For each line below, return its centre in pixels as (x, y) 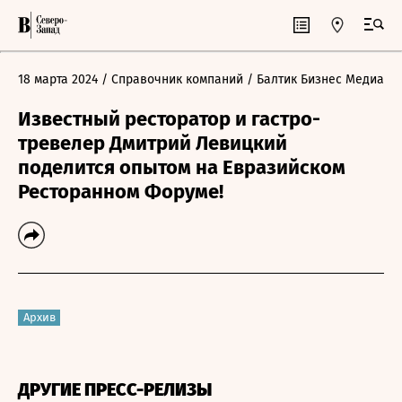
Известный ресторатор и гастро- (169, 119)
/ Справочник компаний (172, 79)
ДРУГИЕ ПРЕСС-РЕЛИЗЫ (115, 389)
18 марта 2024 (58, 79)
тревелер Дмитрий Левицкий (153, 143)
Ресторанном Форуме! (121, 192)
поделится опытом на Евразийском (182, 167)
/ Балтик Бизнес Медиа (315, 79)
